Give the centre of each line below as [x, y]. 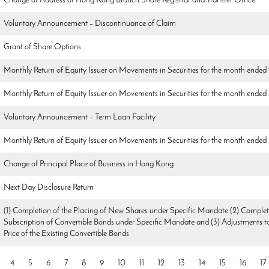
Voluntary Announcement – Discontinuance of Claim [90, 23]
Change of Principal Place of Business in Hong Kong [89, 164]
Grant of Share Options [43, 47]
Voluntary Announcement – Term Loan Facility [80, 117]
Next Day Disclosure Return [49, 187]
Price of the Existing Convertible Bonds [67, 234]
